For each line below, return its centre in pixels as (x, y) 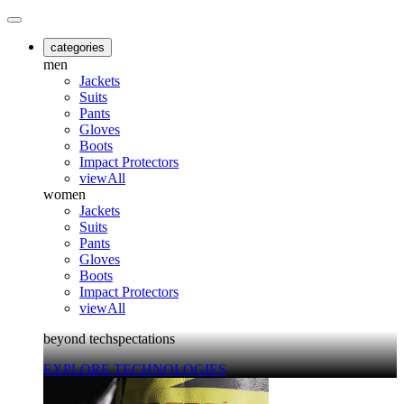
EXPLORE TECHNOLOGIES (135, 369)
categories (78, 47)
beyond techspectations (109, 339)
